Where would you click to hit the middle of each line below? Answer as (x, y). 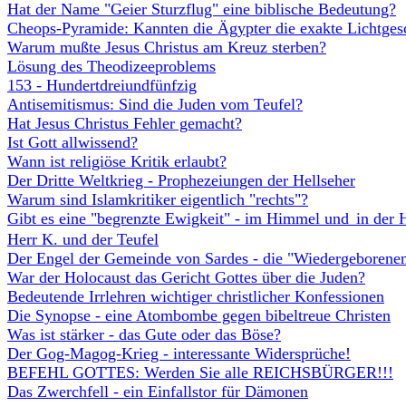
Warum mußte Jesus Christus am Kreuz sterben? (167, 47)
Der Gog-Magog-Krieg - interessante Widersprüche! (179, 353)
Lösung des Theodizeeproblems (111, 66)
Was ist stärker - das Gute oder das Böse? (144, 334)
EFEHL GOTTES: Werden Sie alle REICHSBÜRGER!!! (206, 372)
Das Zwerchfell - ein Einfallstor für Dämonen (158, 391)
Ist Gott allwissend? (72, 142)
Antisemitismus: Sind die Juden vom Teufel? (155, 104)
